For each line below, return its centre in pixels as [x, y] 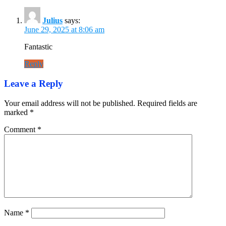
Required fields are [167, 103]
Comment [21, 129]
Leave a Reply [34, 84]
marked [17, 112]
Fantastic [38, 47]
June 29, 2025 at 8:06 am [64, 30]
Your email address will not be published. [70, 103]
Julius [52, 21]
